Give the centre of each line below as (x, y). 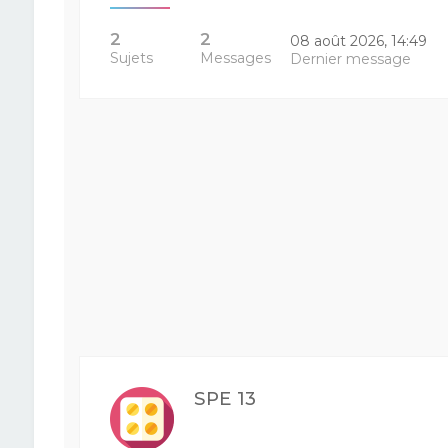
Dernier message (351, 59)
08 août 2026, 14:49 (359, 41)
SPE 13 (224, 398)
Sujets (131, 58)
